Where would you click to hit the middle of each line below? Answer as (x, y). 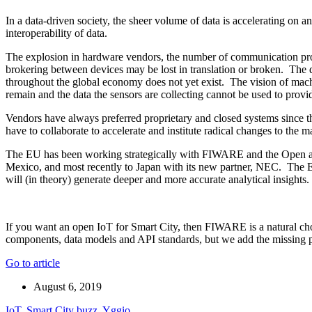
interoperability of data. (56, 33)
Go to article (33, 263)
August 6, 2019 (68, 286)
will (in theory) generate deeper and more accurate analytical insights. (157, 179)
